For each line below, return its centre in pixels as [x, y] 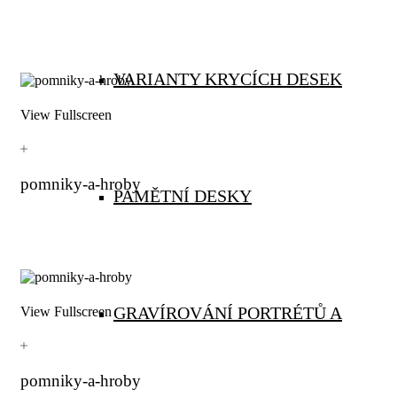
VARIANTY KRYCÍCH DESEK [228, 79]
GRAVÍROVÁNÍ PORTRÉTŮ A [228, 313]
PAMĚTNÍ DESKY [183, 196]
